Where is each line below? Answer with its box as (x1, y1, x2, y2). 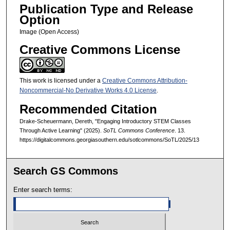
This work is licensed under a (19, 77, 102, 85)
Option (19, 13, 60, 27)
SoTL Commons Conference (103, 127, 175, 133)
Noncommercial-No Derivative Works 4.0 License (19, 87, 157, 94)
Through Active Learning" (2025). (19, 127, 103, 133)
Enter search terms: (13, 185, 73, 194)
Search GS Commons (13, 165, 119, 177)
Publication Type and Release (19, 2, 193, 16)
